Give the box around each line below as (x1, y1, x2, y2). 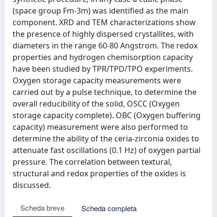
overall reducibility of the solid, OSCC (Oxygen (13, 98, 180, 109)
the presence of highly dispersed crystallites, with (13, 29, 194, 39)
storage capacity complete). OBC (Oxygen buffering (13, 110, 201, 121)
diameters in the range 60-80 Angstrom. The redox (13, 40, 198, 51)
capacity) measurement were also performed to (13, 122, 188, 132)
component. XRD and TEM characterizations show (13, 17, 196, 28)
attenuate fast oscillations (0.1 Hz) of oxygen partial (13, 145, 201, 155)
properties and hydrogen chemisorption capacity (13, 52, 193, 62)
